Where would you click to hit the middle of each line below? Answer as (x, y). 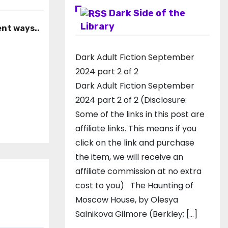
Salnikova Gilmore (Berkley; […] (136, 214)
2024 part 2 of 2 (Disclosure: (131, 100)
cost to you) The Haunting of (134, 185)
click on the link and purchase (135, 142)
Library (97, 26)
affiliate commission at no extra (138, 171)
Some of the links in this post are (140, 114)
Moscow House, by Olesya (127, 199)
